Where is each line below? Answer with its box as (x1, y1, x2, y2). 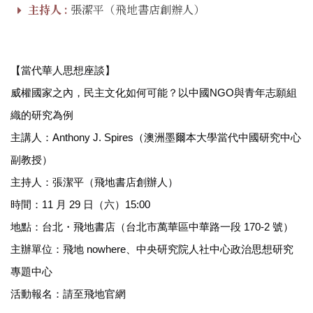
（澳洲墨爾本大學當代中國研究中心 (133, 131, 301, 144)
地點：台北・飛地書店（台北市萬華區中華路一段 (10, 221, 241, 233)
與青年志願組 (234, 87, 297, 99)
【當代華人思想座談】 (10, 64, 115, 77)
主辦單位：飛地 (10, 243, 84, 256)
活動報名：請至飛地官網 (10, 288, 126, 300)
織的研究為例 (10, 109, 73, 122)
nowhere (84, 243, 126, 256)
